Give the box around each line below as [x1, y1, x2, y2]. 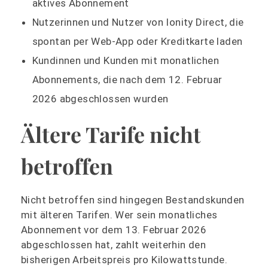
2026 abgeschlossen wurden [32, 92, 169, 105]
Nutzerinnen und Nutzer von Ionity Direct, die [32, 16, 244, 28]
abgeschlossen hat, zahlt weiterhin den [21, 238, 206, 251]
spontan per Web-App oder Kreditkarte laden [32, 35, 243, 47]
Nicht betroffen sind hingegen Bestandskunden [21, 193, 245, 206]
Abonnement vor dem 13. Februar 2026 [21, 223, 206, 236]
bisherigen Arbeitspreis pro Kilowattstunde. [21, 253, 228, 266]
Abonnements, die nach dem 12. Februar [32, 73, 223, 86]
